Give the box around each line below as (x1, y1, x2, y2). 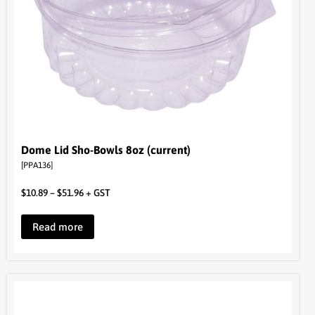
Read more (32, 220, 83, 233)
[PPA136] (21, 160, 53, 170)
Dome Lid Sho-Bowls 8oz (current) (21, 143, 191, 156)
